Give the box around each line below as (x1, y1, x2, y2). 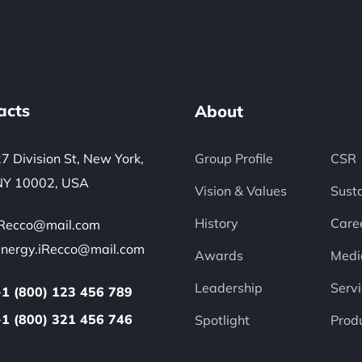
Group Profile (195, 150, 274, 166)
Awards (195, 247, 244, 263)
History (195, 215, 239, 231)
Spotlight (195, 312, 250, 328)
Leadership (195, 280, 263, 296)
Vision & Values (195, 183, 288, 199)
